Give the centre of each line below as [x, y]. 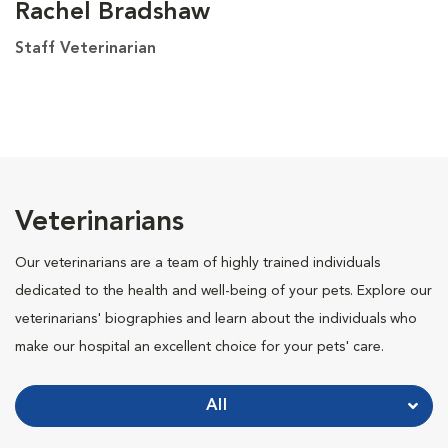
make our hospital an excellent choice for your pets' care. [199, 346]
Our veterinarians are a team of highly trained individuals [197, 262]
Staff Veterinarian [85, 48]
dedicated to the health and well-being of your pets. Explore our [223, 290]
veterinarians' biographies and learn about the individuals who [216, 318]
